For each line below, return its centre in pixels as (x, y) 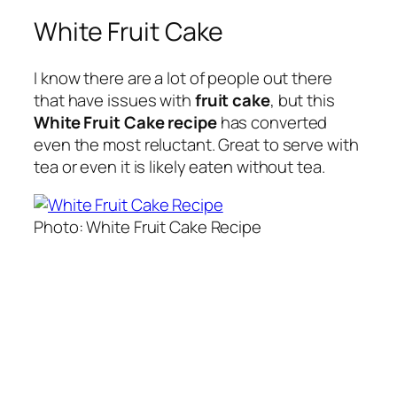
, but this (302, 100)
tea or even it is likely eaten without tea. (179, 166)
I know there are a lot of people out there (183, 78)
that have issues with (114, 100)
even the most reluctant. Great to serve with (196, 144)
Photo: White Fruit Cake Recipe (148, 227)
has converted (272, 122)
